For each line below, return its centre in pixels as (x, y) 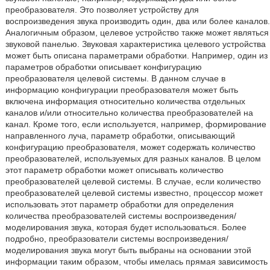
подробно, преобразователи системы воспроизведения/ (117, 239)
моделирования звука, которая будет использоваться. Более (126, 227)
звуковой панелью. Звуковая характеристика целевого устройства (135, 44)
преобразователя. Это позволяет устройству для (102, 10)
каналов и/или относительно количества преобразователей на (129, 113)
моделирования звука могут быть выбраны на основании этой (128, 250)
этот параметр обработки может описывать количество (114, 170)
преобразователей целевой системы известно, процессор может (134, 193)
